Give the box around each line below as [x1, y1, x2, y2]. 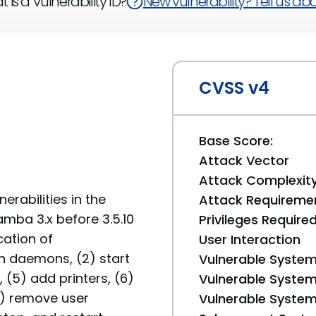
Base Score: [199, 132, 273, 150]
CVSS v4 [199, 76, 269, 99]
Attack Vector [199, 152, 289, 169]
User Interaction [199, 231, 300, 248]
